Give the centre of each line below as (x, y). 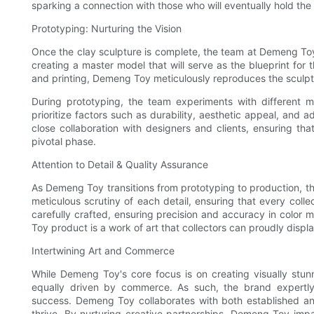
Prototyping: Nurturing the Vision (107, 29)
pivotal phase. (64, 142)
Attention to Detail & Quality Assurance (120, 165)
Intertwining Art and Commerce (103, 251)
